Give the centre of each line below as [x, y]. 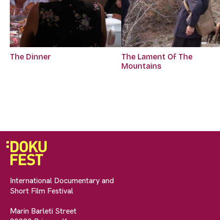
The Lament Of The [157, 56]
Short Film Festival [41, 191]
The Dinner [30, 56]
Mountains [142, 66]
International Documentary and [62, 180]
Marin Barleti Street [43, 211]
